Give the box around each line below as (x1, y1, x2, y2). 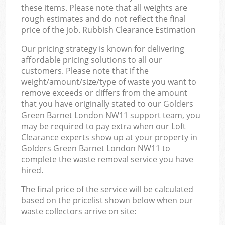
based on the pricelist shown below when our (21, 194, 193, 206)
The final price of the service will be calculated (21, 183, 194, 195)
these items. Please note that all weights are (21, 2, 188, 13)
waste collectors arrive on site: (21, 205, 137, 217)
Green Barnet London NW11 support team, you (21, 109, 201, 121)
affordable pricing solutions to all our (21, 54, 163, 65)
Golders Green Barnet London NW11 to (21, 142, 171, 154)
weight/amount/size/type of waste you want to (21, 76, 197, 87)
